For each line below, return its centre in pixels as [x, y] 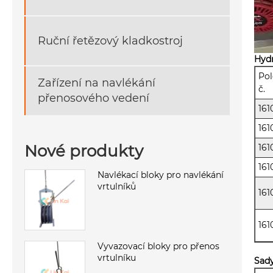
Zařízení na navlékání [97, 83]
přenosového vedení [94, 98]
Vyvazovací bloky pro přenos [158, 246]
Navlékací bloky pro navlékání [161, 175]
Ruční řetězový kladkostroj [110, 41]
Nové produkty [84, 151]
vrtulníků [117, 186]
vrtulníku [117, 257]
